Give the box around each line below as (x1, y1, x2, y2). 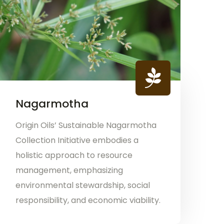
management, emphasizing (15, 164, 123, 176)
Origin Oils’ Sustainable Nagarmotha (15, 119, 156, 131)
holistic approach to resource (15, 149, 132, 161)
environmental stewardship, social (15, 179, 150, 191)
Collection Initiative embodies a (15, 134, 138, 146)
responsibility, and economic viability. (15, 194, 160, 206)
